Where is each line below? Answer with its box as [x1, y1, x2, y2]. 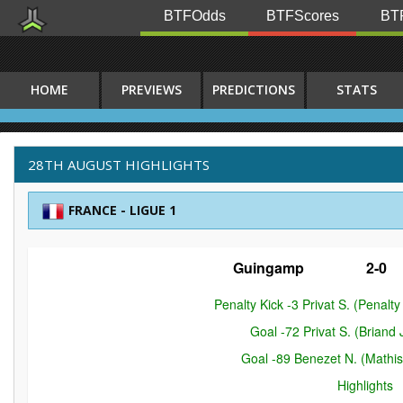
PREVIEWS [121, 81, 182, 98]
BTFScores [265, 8, 339, 23]
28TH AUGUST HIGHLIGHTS [28, 156, 210, 174]
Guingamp [233, 257, 305, 278]
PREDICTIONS [212, 81, 295, 98]
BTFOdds [163, 8, 226, 23]
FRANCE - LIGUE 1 [68, 201, 176, 219]
